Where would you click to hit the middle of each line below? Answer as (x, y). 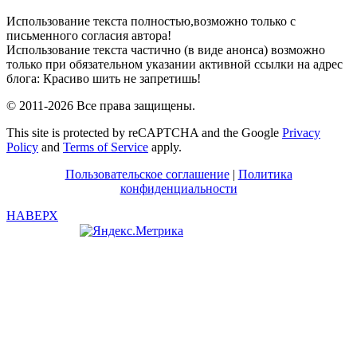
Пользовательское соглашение (147, 174)
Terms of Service (106, 147)
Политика (265, 174)
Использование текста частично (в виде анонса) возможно (166, 49)
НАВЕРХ (32, 215)
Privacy (301, 132)
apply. (165, 147)
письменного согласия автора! (89, 35)
